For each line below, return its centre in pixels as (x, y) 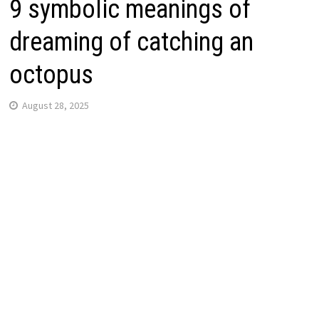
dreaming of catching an (131, 42)
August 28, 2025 (55, 105)
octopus (51, 74)
